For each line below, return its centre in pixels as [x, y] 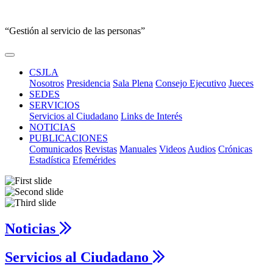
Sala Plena [133, 83]
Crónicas [235, 149]
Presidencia [88, 83]
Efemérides [94, 160]
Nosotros [47, 83]
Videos [172, 149]
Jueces [241, 83]
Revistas [101, 149]
